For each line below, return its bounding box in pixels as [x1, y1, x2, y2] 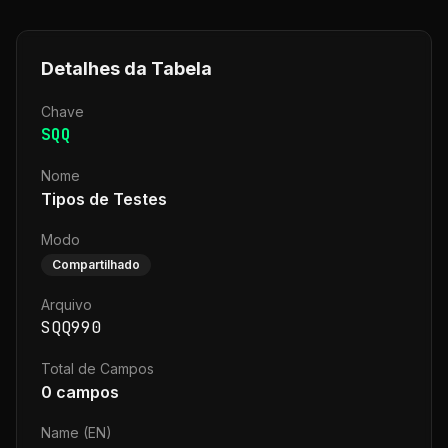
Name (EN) [41, 424, 112, 441]
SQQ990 [41, 317, 101, 338]
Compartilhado [52, 257, 140, 272]
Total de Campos [41, 360, 154, 377]
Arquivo [41, 296, 92, 313]
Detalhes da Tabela [41, 58, 212, 79]
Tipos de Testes [41, 189, 167, 209]
